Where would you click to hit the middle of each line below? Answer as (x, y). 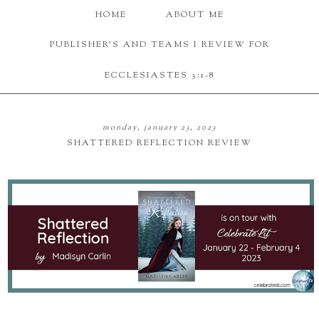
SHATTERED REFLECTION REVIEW (159, 143)
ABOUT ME (195, 15)
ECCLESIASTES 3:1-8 (159, 75)
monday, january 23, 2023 (159, 128)
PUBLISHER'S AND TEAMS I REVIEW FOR (159, 45)
